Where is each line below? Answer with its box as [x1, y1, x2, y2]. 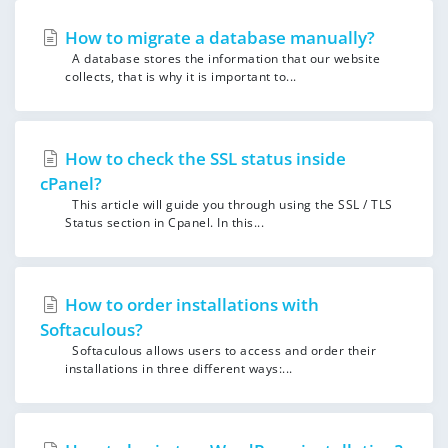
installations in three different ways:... [65, 360, 293, 377]
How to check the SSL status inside [61, 147, 347, 170]
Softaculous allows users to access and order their [65, 342, 376, 359]
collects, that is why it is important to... [65, 68, 297, 85]
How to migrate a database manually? [61, 26, 376, 49]
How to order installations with [61, 293, 320, 316]
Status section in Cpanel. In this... [65, 214, 264, 231]
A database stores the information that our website [65, 50, 380, 67]
